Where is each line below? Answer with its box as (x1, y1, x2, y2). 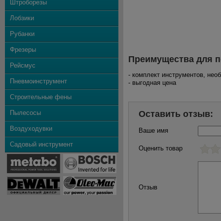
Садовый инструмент (10, 141, 73, 148)
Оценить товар (139, 145, 183, 152)
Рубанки (10, 30, 35, 37)
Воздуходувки (10, 125, 52, 132)
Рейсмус (10, 62, 36, 69)
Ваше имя (139, 127, 168, 134)
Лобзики (10, 14, 34, 22)
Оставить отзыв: (139, 109, 213, 119)
